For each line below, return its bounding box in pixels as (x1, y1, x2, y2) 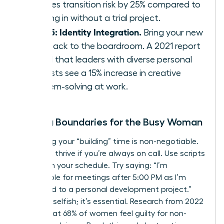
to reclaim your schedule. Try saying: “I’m (18, 161, 167, 169)
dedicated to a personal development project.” (18, 185, 191, 193)
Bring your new (141, 27, 203, 37)
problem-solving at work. (28, 81, 128, 91)
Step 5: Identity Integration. (28, 25, 141, 37)
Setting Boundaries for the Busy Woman (18, 116, 202, 127)
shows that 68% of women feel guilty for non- (18, 209, 186, 217)
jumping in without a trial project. (28, 13, 160, 22)
